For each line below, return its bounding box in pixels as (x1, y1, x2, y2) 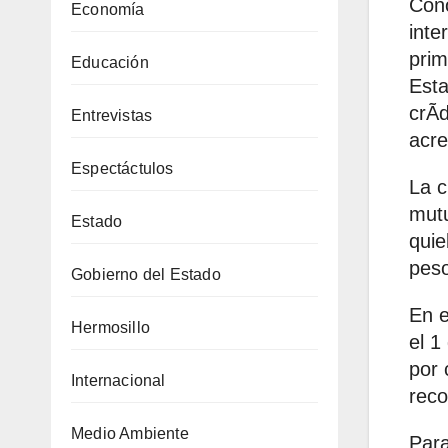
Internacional (71, 371, 166, 389)
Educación (71, 53, 149, 71)
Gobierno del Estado (71, 265, 221, 283)
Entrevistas (71, 106, 153, 124)
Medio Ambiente (71, 424, 189, 442)
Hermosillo (71, 318, 150, 336)
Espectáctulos (71, 159, 174, 177)
